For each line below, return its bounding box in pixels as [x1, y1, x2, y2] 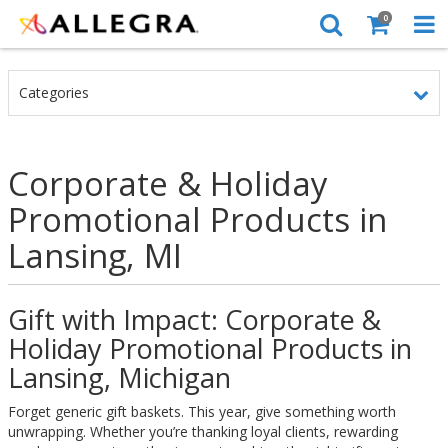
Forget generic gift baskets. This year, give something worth [8, 402, 396, 421]
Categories [19, 83, 89, 102]
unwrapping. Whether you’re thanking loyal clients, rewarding [8, 422, 398, 441]
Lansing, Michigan [8, 359, 231, 396]
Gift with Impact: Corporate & [8, 301, 381, 338]
